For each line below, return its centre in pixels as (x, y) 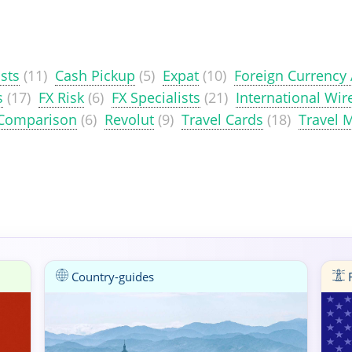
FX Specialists (156, 98)
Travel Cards (222, 120)
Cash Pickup (95, 76)
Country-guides (111, 276)
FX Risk (61, 98)
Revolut (129, 120)
